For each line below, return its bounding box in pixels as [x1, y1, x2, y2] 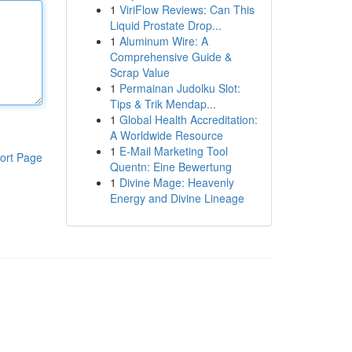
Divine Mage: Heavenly [119, 174, 234, 190]
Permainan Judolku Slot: [119, 80, 240, 96]
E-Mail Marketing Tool [119, 143, 228, 159]
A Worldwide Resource [109, 127, 223, 143]
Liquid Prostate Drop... [109, 17, 222, 33]
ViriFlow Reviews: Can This [119, 2, 255, 17]
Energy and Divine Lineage [109, 190, 244, 206]
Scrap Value [109, 64, 170, 80]
